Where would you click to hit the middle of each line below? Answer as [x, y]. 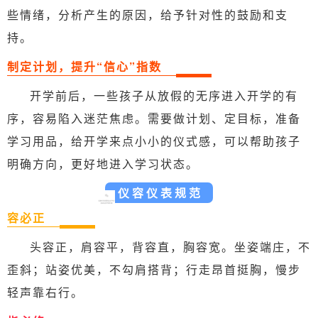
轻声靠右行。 [45, 292]
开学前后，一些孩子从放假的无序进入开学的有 [164, 96]
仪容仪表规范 [160, 193]
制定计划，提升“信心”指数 [84, 67]
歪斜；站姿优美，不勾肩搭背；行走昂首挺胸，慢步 [154, 270]
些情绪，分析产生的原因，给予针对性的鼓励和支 [148, 15]
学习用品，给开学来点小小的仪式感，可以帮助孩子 [154, 141]
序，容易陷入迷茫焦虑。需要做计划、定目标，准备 [154, 119]
